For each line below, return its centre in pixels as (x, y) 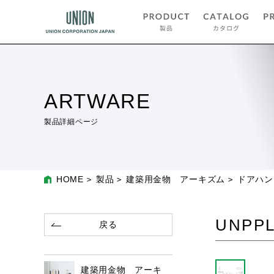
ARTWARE (98, 101)
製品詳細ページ (71, 122)
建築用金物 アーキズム (176, 179)
